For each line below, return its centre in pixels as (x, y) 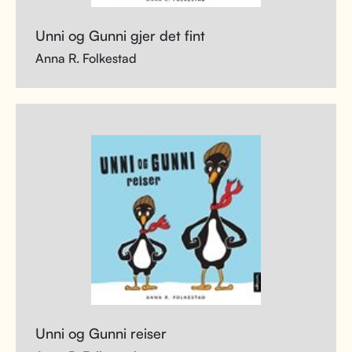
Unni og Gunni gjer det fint (120, 35)
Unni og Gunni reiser (101, 333)
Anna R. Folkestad (86, 58)
